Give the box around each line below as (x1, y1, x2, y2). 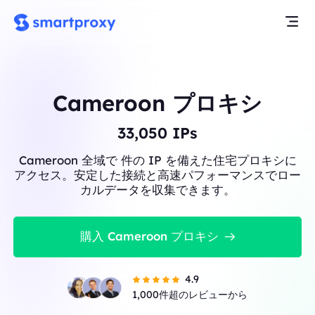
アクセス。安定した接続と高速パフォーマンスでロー (14, 167, 301, 182)
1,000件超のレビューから (132, 288, 248, 302)
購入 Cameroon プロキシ (79, 229, 219, 244)
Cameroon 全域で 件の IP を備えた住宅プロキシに (18, 152, 297, 167)
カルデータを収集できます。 (79, 181, 236, 197)
